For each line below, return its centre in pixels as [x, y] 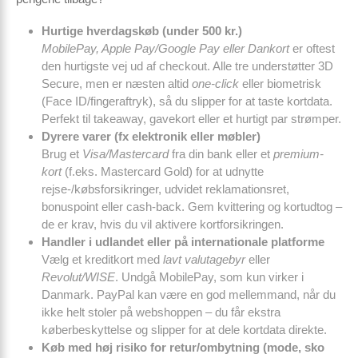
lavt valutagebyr [204, 259]
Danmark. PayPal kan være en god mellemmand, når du [189, 294]
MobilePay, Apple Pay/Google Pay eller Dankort [165, 48]
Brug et [62, 154]
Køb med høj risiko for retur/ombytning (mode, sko [183, 347]
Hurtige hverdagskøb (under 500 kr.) [142, 31]
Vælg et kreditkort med [102, 259]
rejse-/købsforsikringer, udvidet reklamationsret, [165, 189]
